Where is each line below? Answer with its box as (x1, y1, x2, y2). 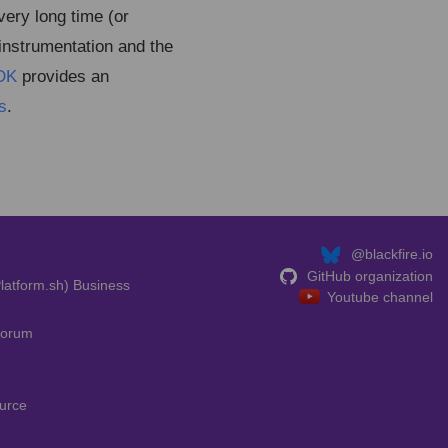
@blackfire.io (350, 246, 433, 263)
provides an (16, 66, 109, 86)
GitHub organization (306, 268, 433, 284)
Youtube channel (326, 288, 433, 305)
